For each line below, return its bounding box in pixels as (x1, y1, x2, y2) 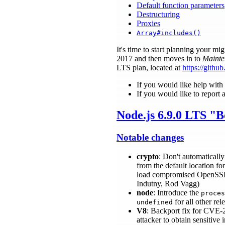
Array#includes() (137, 29, 201, 37)
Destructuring (137, 10, 180, 19)
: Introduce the (153, 188, 201, 197)
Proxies (137, 19, 160, 28)
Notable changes (117, 132, 184, 143)
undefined (137, 198, 173, 206)
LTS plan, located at (117, 63, 182, 72)
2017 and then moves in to (117, 54, 202, 63)
